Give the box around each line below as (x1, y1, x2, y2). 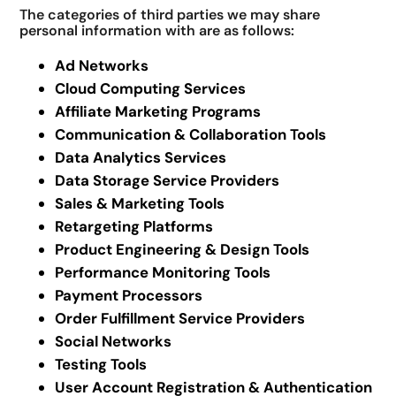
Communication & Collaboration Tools (55, 124, 327, 144)
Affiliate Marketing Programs (55, 101, 262, 121)
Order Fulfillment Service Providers (55, 308, 306, 328)
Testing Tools (55, 354, 148, 374)
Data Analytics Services (55, 147, 227, 167)
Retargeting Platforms (55, 216, 214, 236)
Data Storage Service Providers (55, 170, 280, 190)
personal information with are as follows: (19, 20, 295, 40)
